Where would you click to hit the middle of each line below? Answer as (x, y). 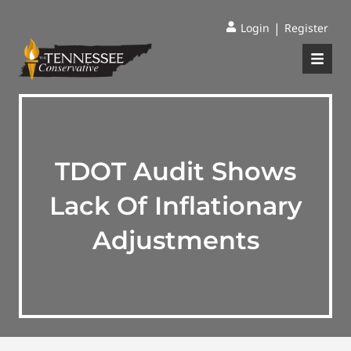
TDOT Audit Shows (175, 171)
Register (306, 28)
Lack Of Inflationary (175, 206)
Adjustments (175, 240)
